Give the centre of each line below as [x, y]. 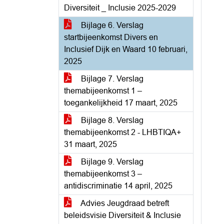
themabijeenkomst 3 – [103, 174]
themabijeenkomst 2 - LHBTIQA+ [122, 132]
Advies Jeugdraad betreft [124, 203]
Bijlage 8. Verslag [111, 120]
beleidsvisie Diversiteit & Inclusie [122, 215]
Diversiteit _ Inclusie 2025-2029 [120, 8]
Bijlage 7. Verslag [111, 79]
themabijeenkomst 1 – [103, 91]
